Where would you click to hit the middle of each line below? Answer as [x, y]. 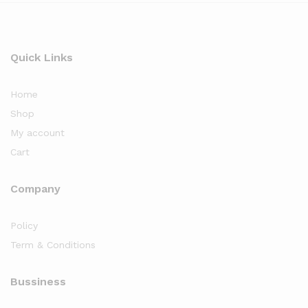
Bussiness [38, 281]
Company [35, 188]
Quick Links [42, 57]
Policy [24, 225]
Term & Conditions [53, 244]
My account [37, 132]
